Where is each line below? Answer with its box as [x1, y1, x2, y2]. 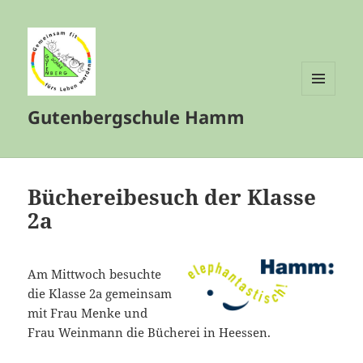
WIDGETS [301, 122, 348, 136]
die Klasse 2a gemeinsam [28, 285, 173, 302]
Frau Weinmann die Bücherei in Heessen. [28, 324, 271, 341]
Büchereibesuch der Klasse [28, 182, 317, 212]
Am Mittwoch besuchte [28, 266, 162, 283]
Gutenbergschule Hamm [28, 105, 246, 130]
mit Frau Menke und [28, 305, 148, 322]
